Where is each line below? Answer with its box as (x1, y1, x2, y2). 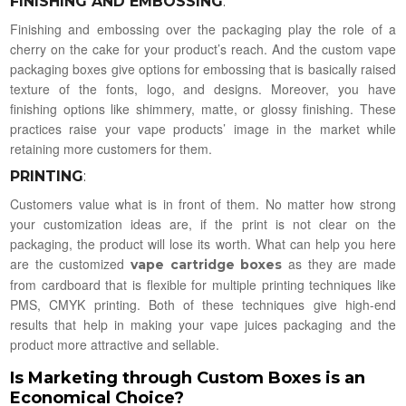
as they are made (282, 255, 396, 274)
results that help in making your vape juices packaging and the (10, 315, 396, 334)
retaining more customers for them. (10, 140, 213, 159)
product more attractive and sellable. (10, 335, 220, 354)
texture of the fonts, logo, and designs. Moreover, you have (10, 80, 396, 99)
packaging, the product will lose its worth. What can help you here (10, 235, 396, 254)
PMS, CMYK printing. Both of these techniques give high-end (10, 295, 396, 314)
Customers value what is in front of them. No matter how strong (10, 195, 396, 214)
